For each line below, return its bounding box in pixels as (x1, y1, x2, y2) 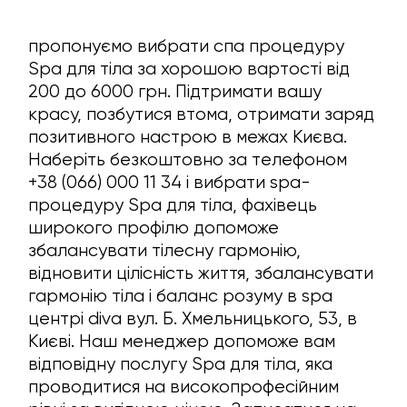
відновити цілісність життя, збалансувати (28, 263, 374, 284)
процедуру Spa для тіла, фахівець (28, 194, 318, 216)
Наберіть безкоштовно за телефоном (28, 149, 348, 171)
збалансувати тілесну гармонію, (28, 240, 302, 262)
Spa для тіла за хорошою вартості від (28, 58, 351, 80)
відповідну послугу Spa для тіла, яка (28, 353, 333, 375)
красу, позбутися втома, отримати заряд (28, 104, 375, 125)
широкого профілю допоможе (28, 217, 280, 239)
